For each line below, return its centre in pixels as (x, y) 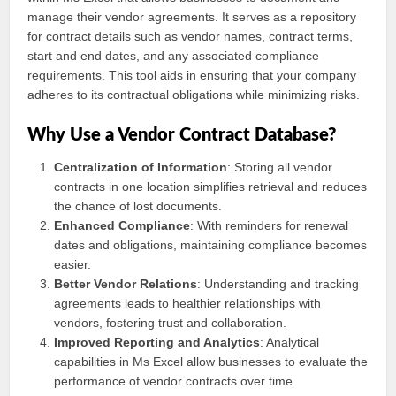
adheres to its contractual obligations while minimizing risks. (194, 95)
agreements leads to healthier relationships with (188, 303)
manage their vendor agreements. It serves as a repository (192, 17)
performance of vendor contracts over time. (175, 381)
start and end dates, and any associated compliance (174, 56)
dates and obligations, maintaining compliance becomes (211, 245)
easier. (73, 264)
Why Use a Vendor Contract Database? (182, 135)
